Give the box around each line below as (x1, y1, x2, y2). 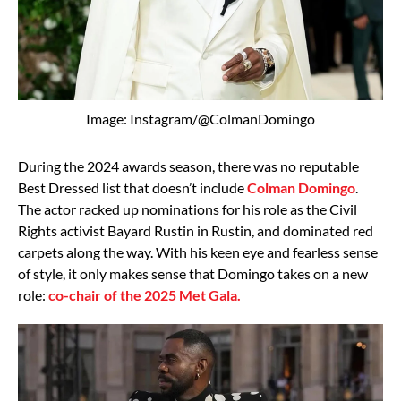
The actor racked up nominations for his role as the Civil (18, 200, 357, 218)
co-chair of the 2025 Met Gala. (48, 286, 241, 303)
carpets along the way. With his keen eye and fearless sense (18, 243, 378, 260)
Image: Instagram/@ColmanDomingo (86, 109, 315, 127)
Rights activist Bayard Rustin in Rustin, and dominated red (18, 221, 373, 239)
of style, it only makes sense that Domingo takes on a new (18, 264, 368, 282)
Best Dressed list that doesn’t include (18, 178, 247, 196)
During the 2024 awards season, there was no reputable (18, 157, 359, 175)
